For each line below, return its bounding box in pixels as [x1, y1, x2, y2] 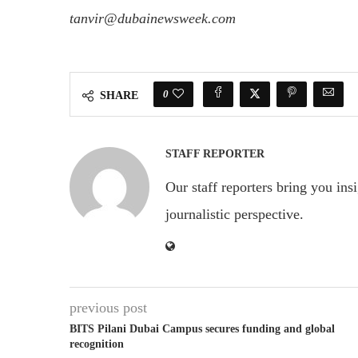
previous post [70, 299, 147, 316]
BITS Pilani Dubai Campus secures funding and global [70, 322, 335, 335]
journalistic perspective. [165, 205, 304, 222]
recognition [70, 337, 124, 350]
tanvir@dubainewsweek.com [70, 10, 236, 26]
